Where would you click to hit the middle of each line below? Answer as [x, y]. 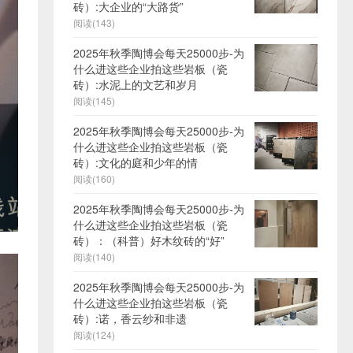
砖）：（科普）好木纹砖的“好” [149, 240]
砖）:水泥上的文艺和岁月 [136, 84]
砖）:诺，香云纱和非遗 [130, 318]
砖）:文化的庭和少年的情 [136, 162]
